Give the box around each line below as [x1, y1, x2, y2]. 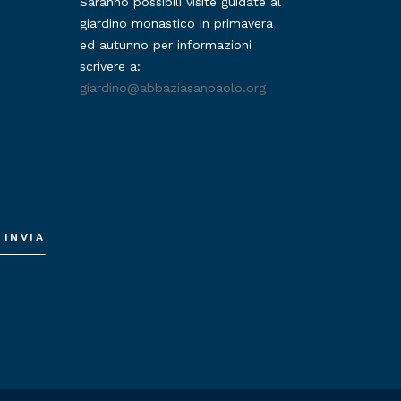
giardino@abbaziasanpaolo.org [79, 81, 266, 95]
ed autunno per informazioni [79, 38, 252, 52]
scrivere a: [79, 59, 141, 73]
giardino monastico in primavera [79, 16, 273, 30]
